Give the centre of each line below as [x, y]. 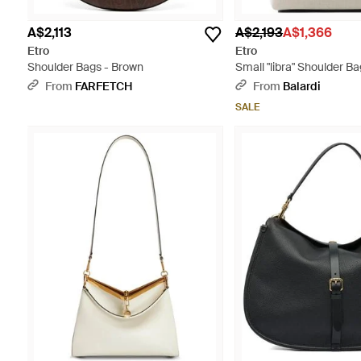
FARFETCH [103, 87]
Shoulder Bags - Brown [85, 67]
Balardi [302, 87]
